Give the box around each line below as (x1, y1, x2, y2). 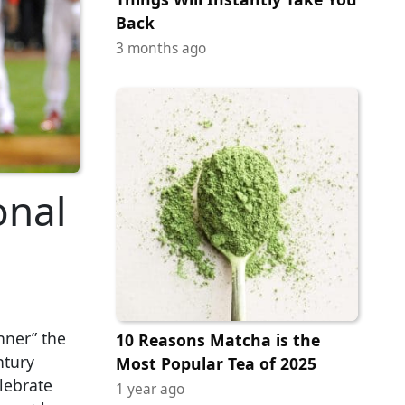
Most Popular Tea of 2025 (116, 353, 316, 375)
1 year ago (116, 380, 184, 400)
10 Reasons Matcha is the (116, 329, 320, 352)
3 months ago (116, 39, 206, 59)
